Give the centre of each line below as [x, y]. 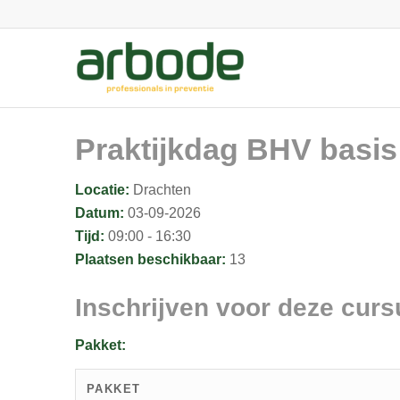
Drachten [160, 190]
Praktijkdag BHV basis [236, 149]
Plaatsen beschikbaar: [150, 259]
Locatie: [102, 190]
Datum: [99, 213]
